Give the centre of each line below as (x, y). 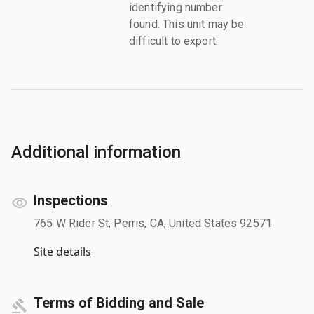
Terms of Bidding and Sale (119, 302)
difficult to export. (174, 41)
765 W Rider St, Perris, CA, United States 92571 (153, 223)
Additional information (96, 152)
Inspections (71, 200)
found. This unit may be (187, 24)
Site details (62, 251)
